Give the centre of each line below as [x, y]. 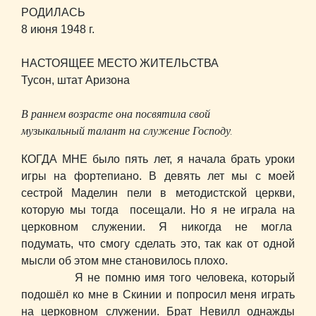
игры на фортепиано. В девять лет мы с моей [158, 176]
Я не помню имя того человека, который [158, 278]
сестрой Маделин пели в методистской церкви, [158, 193]
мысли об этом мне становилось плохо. [126, 261]
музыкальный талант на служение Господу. [127, 131]
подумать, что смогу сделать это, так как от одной [158, 244]
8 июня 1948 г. [58, 30]
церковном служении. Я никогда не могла [158, 227]
